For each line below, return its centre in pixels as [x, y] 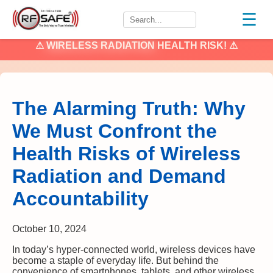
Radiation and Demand [119, 176]
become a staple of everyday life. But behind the [115, 260]
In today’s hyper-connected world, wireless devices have [134, 249]
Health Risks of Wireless [126, 154]
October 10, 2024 [49, 229]
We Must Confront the [115, 131]
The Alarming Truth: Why [129, 109]
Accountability [80, 199]
